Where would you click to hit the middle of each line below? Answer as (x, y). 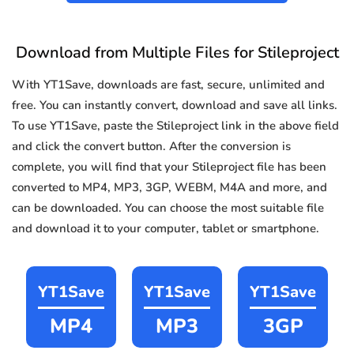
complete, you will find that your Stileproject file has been (169, 167)
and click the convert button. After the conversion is (151, 147)
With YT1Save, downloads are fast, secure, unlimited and (168, 85)
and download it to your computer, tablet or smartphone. (166, 229)
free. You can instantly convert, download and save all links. (175, 105)
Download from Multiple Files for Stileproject (177, 53)
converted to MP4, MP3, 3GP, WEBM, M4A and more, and (169, 188)
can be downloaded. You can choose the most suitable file (168, 208)
